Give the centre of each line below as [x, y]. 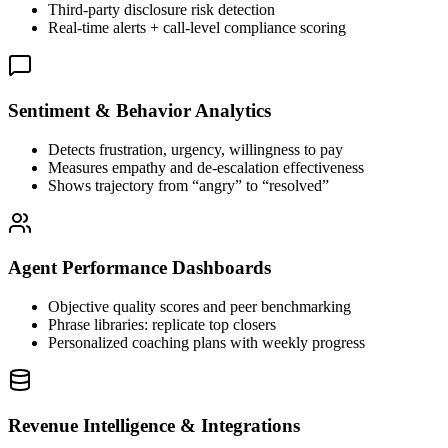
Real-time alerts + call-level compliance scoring [197, 28]
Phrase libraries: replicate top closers [162, 325]
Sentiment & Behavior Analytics [139, 110]
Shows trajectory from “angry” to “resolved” [188, 185]
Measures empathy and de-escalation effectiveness [206, 167]
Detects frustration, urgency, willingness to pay [195, 149]
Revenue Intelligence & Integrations [154, 425]
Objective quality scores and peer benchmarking [199, 307]
